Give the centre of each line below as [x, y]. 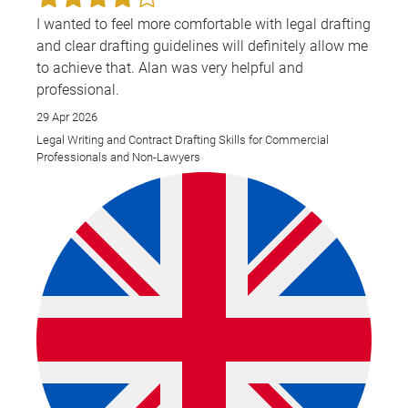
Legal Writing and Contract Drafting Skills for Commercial [183, 140]
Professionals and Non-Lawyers [118, 158]
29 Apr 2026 [67, 117]
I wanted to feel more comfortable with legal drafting [204, 24]
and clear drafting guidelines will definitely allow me [202, 46]
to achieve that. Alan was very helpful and [87, 67]
